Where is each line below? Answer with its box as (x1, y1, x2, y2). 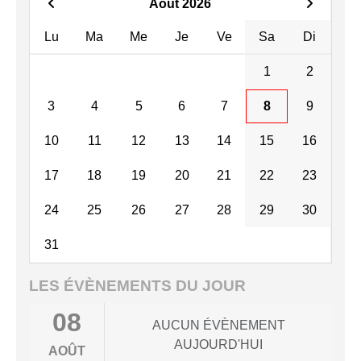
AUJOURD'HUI (174, 338, 263, 352)
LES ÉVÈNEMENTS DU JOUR (29, 277, 246, 295)
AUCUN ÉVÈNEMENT (151, 318, 285, 333)
